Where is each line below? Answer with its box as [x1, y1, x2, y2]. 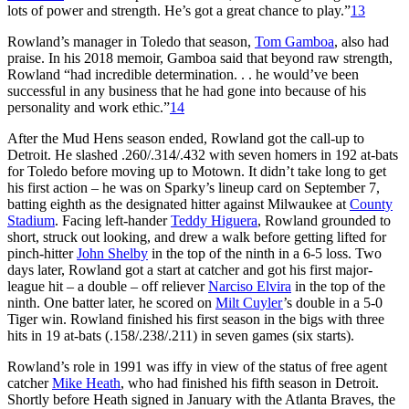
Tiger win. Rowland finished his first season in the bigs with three [7, 310, 384, 327]
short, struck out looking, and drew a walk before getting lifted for [7, 228, 386, 245]
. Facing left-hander [55, 212, 171, 228]
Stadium [7, 212, 55, 228]
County [350, 195, 393, 212]
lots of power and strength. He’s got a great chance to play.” [7, 2, 351, 18]
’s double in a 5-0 [283, 294, 383, 310]
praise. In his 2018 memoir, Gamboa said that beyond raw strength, [7, 49, 393, 66]
